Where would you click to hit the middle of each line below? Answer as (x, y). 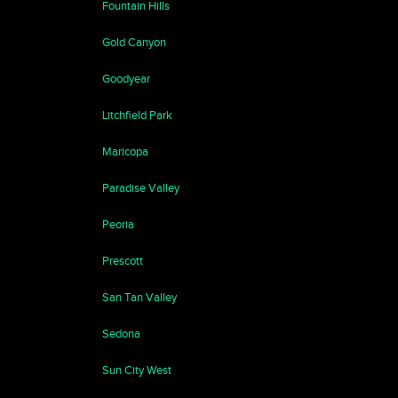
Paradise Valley (140, 188)
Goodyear (126, 79)
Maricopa (125, 151)
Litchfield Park (137, 115)
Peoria (118, 224)
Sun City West (136, 370)
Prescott (122, 261)
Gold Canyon (134, 42)
